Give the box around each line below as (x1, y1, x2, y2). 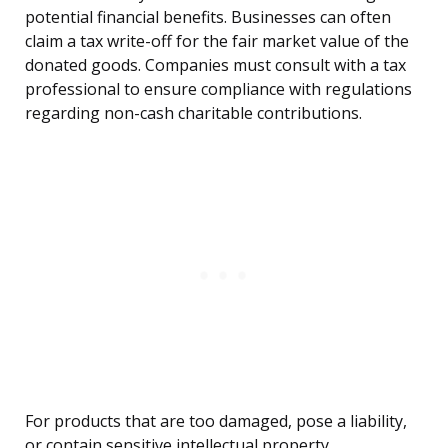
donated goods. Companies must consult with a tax (25, 54, 406, 77)
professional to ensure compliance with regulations (25, 78, 412, 101)
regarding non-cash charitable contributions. (25, 102, 362, 125)
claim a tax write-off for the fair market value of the (25, 30, 409, 53)
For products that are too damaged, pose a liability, (25, 410, 407, 433)
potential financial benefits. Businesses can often (25, 6, 391, 29)
